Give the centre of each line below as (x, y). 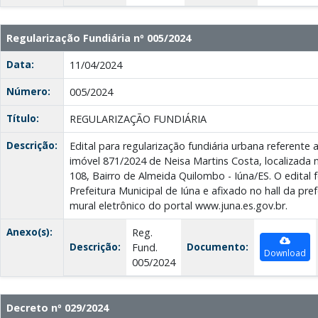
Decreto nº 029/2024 (57, 308)
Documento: (218, 247)
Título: (23, 119)
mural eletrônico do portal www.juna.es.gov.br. (179, 206)
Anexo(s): (29, 232)
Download (285, 253)
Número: (28, 92)
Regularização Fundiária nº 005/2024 (99, 38)
